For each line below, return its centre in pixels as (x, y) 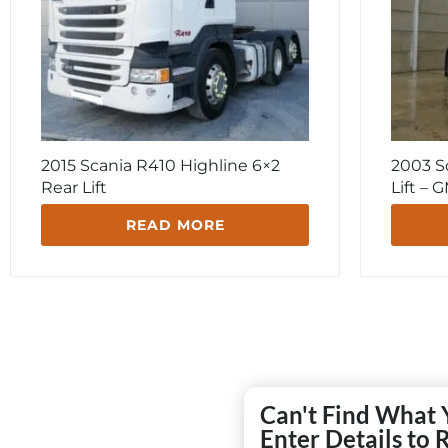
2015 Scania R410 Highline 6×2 (160, 166)
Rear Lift (74, 188)
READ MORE (175, 225)
